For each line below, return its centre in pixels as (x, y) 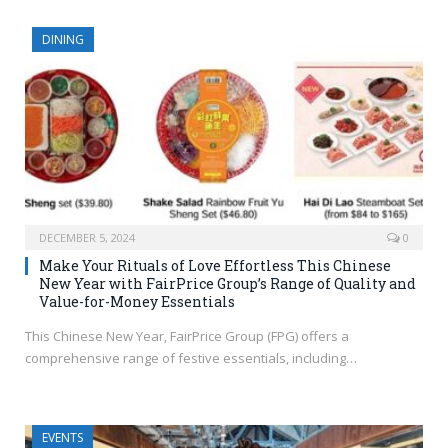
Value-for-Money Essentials (137, 302)
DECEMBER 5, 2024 (87, 238)
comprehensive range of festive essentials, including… (191, 358)
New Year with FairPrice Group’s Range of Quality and (227, 284)
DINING (63, 40)
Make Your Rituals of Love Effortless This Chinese (215, 266)
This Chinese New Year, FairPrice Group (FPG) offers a (187, 336)
